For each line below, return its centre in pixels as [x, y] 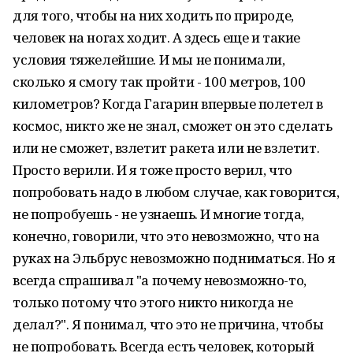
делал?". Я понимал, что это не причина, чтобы [168, 324]
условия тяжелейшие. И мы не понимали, [149, 59]
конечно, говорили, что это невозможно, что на [166, 236]
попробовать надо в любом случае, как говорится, [176, 192]
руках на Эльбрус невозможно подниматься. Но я [174, 258]
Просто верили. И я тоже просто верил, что [152, 170]
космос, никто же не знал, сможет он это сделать [173, 126]
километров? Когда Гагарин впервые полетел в [168, 104]
